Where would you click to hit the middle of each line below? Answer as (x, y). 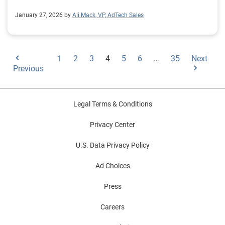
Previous (28, 69)
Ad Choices (113, 166)
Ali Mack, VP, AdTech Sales (108, 15)
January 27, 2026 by (43, 15)
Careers (113, 207)
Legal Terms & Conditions (113, 104)
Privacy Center (113, 125)
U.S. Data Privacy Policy (113, 145)
